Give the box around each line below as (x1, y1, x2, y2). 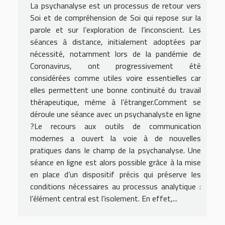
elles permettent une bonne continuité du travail (30, 83, 201, 96)
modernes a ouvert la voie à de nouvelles (30, 132, 201, 144)
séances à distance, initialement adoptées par (30, 35, 201, 48)
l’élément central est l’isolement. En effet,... (30, 192, 177, 204)
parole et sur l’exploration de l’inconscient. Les (30, 23, 201, 36)
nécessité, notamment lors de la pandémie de (30, 47, 201, 60)
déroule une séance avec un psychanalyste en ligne (30, 107, 201, 120)
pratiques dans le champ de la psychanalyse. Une (30, 144, 201, 156)
